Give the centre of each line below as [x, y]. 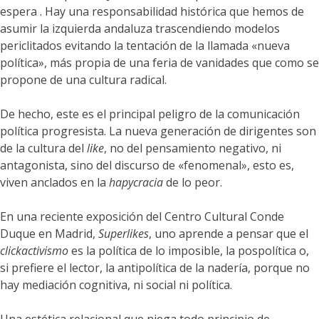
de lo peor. [193, 183]
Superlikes [124, 234]
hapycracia [136, 183]
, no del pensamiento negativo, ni [193, 148]
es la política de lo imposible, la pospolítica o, [189, 251]
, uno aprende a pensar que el [229, 234]
